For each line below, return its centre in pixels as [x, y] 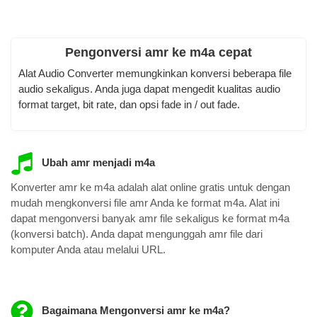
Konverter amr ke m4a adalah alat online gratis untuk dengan [150, 188]
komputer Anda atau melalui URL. [88, 250]
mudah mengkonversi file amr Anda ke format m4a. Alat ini [145, 203]
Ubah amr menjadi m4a [97, 162]
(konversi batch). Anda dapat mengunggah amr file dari [137, 234]
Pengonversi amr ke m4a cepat [158, 53]
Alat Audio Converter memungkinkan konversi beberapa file [155, 73]
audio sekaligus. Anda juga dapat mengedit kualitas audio [149, 88]
